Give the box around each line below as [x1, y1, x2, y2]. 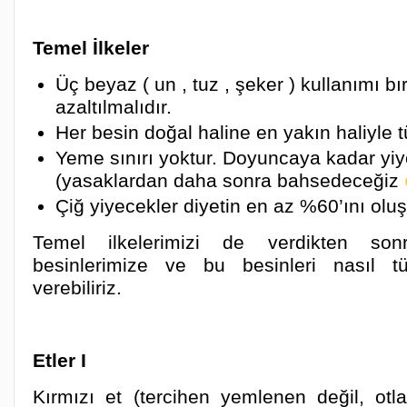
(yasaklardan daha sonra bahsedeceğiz [55, 170, 404, 191]
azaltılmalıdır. [55, 96, 172, 117]
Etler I [33, 350, 86, 371]
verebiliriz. [33, 277, 122, 298]
